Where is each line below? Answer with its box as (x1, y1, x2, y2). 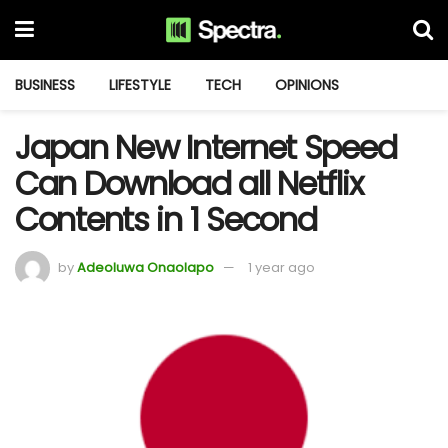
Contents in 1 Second (15, 197, 317, 242)
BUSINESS (15, 75, 75, 95)
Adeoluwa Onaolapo (77, 257, 214, 277)
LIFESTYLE (109, 75, 171, 95)
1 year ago (248, 257, 315, 277)
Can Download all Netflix (15, 161, 363, 206)
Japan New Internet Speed (15, 125, 397, 170)
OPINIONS (275, 75, 339, 95)
